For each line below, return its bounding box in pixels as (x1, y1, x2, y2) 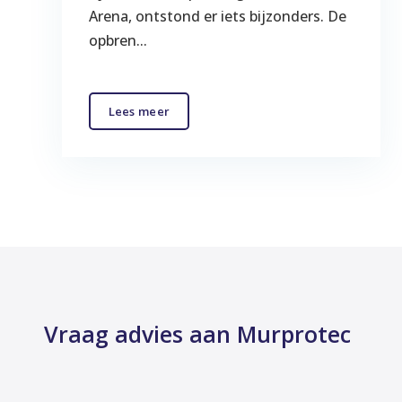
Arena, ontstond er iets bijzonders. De (88, 5, 346, 26)
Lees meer (108, 102, 170, 119)
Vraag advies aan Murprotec (43, 318, 351, 349)
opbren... (88, 30, 147, 50)
